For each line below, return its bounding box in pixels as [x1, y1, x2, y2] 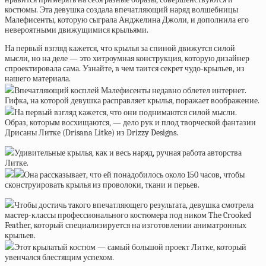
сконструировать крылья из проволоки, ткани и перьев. [5, 180, 199, 190]
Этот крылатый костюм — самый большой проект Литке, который [14, 242, 246, 252]
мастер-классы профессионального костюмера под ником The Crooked [5, 210, 251, 220]
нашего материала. [5, 74, 71, 84]
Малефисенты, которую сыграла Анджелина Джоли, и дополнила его [5, 15, 249, 25]
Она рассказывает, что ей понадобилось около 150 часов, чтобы [24, 170, 245, 180]
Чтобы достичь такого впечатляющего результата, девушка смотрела [14, 200, 254, 210]
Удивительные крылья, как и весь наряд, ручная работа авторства [14, 148, 242, 158]
